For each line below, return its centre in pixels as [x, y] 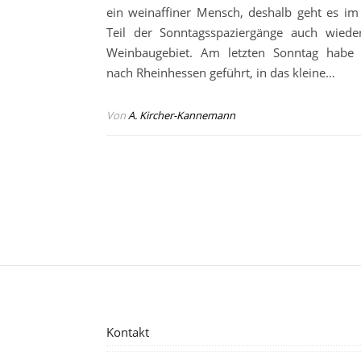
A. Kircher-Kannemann [182, 116]
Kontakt [128, 332]
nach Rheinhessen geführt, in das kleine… [221, 73]
